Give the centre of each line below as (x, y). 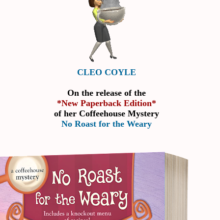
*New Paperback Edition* (108, 103)
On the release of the (108, 93)
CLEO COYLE (107, 72)
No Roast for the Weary (106, 124)
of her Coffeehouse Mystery (108, 113)
